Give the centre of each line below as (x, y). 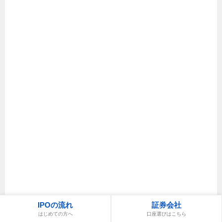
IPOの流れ (55, 205)
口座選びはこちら (166, 214)
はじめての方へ (55, 214)
